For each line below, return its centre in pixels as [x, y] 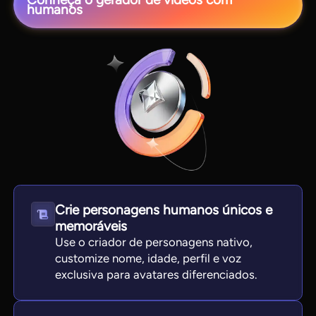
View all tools [163, 195]
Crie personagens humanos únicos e [164, 210]
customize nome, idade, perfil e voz [148, 259]
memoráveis [91, 226]
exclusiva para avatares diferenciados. [156, 275]
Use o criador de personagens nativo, [154, 242]
